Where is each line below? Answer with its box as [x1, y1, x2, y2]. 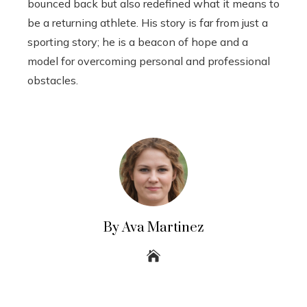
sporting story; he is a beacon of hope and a [27, 34, 248, 49]
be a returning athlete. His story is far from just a [27, 15, 268, 29]
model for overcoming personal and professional [27, 53, 270, 68]
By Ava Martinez [103, 219, 204, 236]
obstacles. [27, 73, 78, 87]
